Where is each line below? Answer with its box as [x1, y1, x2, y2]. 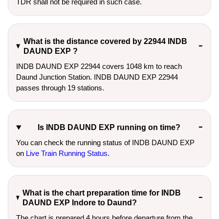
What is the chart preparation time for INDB [22, 189, 181, 197]
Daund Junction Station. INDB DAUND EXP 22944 [16, 73, 178, 81]
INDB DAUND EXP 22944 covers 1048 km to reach [16, 62, 182, 70]
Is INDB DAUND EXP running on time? [37, 123, 180, 131]
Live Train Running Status [26, 149, 108, 157]
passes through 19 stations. [16, 84, 104, 92]
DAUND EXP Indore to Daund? [22, 198, 137, 207]
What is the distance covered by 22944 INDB [23, 37, 187, 45]
